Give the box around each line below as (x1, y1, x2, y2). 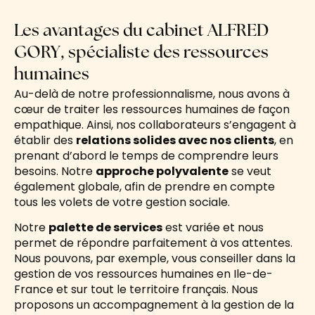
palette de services (49, 219, 162, 236)
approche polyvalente (96, 162, 229, 179)
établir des (14, 131, 76, 148)
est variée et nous (162, 219, 264, 236)
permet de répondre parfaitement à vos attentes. (14, 234, 292, 251)
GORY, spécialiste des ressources (14, 44, 269, 62)
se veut (229, 162, 271, 179)
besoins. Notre (14, 162, 96, 179)
